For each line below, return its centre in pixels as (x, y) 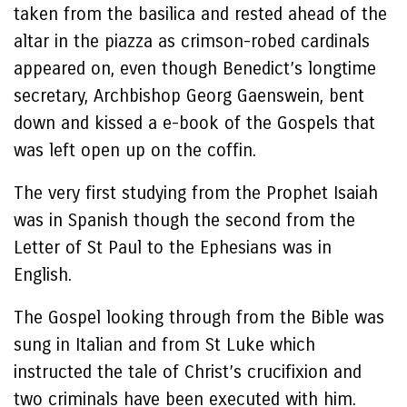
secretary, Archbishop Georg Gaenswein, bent (189, 96)
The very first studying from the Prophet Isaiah (196, 193)
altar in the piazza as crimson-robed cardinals (192, 41)
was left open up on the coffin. (135, 150)
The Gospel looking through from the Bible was (199, 318)
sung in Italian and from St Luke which (164, 345)
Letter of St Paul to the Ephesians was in (173, 248)
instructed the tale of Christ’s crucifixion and (188, 372)
